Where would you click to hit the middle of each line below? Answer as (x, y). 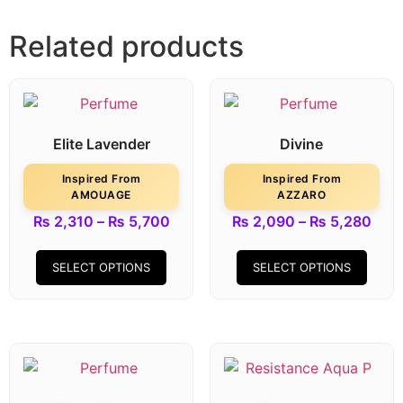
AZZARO (302, 195)
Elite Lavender (101, 144)
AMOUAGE (101, 195)
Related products (126, 47)
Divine (302, 144)
